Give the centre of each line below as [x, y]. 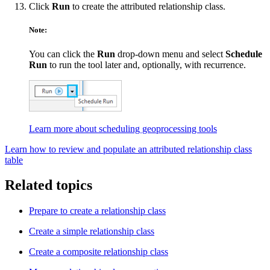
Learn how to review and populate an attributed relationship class [128, 149]
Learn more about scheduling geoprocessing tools [123, 128]
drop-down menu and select [170, 54]
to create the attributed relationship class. [148, 7]
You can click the [63, 54]
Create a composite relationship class [99, 252]
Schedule [244, 54]
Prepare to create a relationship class [97, 211]
